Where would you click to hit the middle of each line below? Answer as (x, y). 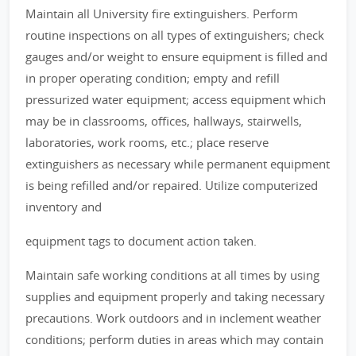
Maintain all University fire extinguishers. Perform (162, 14)
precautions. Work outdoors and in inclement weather (173, 318)
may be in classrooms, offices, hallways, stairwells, (164, 121)
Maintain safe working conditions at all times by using (172, 275)
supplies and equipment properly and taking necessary (175, 296)
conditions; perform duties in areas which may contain (174, 339)
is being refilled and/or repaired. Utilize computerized (172, 185)
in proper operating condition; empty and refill (153, 78)
